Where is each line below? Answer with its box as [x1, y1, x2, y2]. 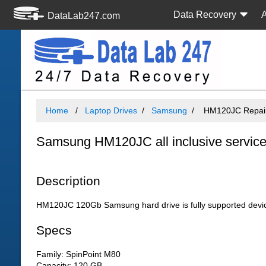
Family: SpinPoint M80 [36, 249, 121, 259]
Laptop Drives [85, 106, 137, 115]
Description [36, 173, 100, 188]
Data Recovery [173, 9, 236, 20]
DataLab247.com [47, 11, 120, 21]
